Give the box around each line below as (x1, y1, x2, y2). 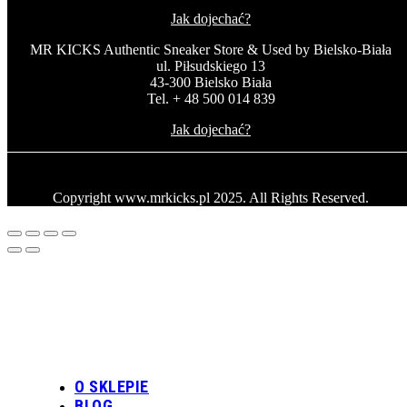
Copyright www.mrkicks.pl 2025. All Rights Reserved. (53, 190, 369, 206)
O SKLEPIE (74, 377, 149, 397)
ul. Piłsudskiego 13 (156, 58, 265, 74)
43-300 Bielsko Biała (150, 74, 272, 91)
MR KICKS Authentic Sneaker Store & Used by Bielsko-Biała (30, 42, 392, 58)
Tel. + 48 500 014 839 (146, 91, 275, 107)
